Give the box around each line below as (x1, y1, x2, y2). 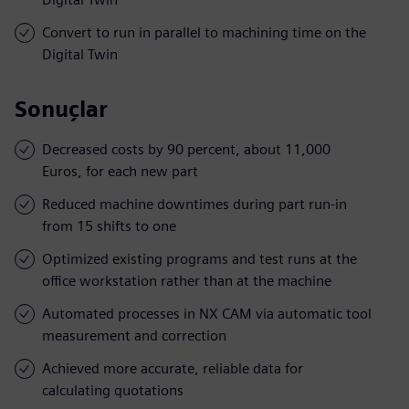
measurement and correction (42, 326, 226, 344)
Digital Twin (42, 45, 118, 63)
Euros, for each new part (42, 162, 198, 180)
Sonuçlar (15, 95, 108, 122)
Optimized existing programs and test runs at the (42, 249, 357, 267)
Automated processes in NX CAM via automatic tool (42, 304, 372, 322)
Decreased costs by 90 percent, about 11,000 (42, 140, 330, 158)
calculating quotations (42, 381, 184, 399)
